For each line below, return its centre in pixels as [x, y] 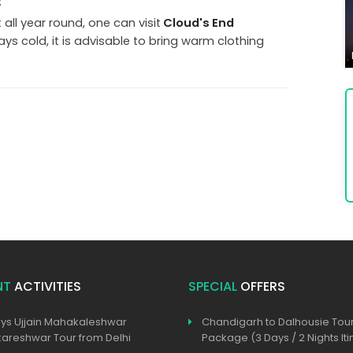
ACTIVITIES [46, 286]
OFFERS [261, 286]
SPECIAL [213, 286]
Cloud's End [197, 22]
